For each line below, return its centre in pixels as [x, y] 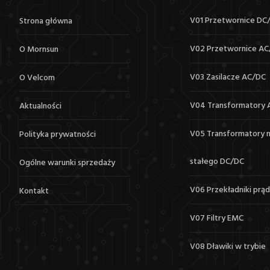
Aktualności [41, 106]
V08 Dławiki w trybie [228, 247]
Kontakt [34, 191]
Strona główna [46, 21]
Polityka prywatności [58, 135]
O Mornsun [39, 50]
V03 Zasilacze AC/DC [228, 77]
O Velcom [37, 78]
